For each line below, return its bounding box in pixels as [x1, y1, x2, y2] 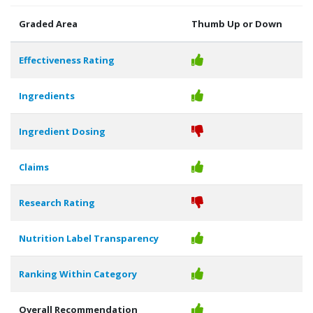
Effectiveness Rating [19, 54, 115, 66]
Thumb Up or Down [191, 17, 282, 30]
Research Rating [19, 196, 95, 209]
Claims [19, 161, 49, 173]
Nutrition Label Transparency [19, 232, 159, 245]
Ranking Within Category [19, 268, 137, 280]
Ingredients [19, 89, 75, 102]
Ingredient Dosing [19, 125, 105, 138]
